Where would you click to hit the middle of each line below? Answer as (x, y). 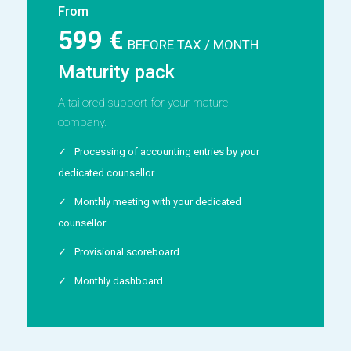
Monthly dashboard (118, 280)
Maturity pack (116, 72)
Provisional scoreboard (127, 251)
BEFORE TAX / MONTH (193, 44)
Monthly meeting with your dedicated (157, 201)
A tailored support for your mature (143, 102)
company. (82, 122)
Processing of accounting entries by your (166, 151)
